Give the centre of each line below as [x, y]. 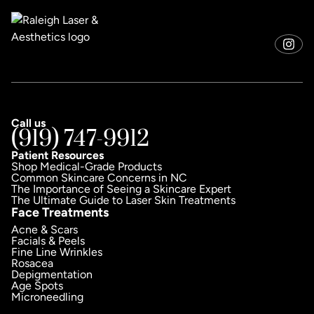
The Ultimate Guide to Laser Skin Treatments [123, 200]
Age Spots [37, 286]
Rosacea [32, 264]
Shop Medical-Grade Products [87, 167]
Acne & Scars [45, 230]
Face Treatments [60, 213]
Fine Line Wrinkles [57, 252]
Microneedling [47, 297]
